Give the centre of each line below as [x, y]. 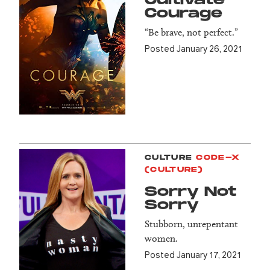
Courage [184, 14]
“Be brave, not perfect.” [191, 33]
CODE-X [218, 158]
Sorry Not [190, 192]
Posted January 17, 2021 [193, 255]
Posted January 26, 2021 [193, 49]
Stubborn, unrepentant [191, 224]
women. [161, 239]
